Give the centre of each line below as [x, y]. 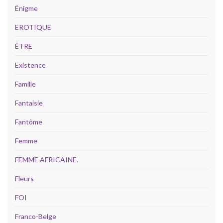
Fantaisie [29, 103]
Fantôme [29, 122]
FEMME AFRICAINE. [47, 160]
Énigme [26, 8]
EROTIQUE [33, 27]
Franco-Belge [36, 217]
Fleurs [24, 179]
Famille [25, 84]
